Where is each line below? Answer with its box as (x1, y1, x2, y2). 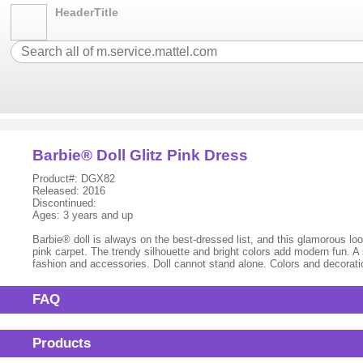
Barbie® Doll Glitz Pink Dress (32, 147, 249, 164)
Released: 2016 (32, 185, 106, 197)
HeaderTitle (55, 6, 119, 19)
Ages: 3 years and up (32, 209, 134, 221)
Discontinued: (32, 197, 97, 209)
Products (32, 335, 92, 351)
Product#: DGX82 (32, 173, 116, 185)
